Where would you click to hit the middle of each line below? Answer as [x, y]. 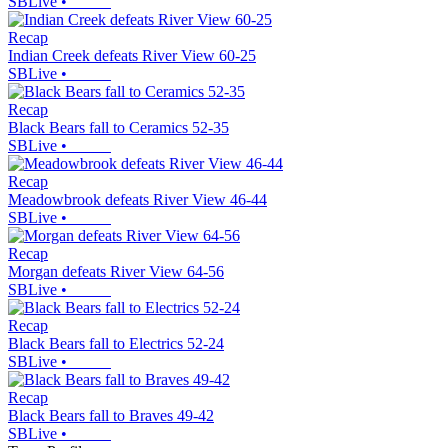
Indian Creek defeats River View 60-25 [132, 55]
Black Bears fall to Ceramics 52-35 [118, 127]
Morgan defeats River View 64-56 [116, 271]
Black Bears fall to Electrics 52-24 [116, 343]
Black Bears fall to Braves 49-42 [111, 415]
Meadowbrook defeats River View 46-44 [137, 199]
